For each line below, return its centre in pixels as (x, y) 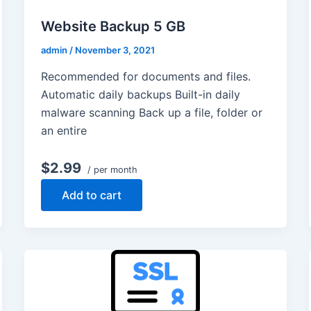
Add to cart (91, 195)
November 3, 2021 (115, 50)
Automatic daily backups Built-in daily (140, 94)
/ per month (111, 169)
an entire (64, 130)
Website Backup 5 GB (113, 26)
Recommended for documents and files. (145, 76)
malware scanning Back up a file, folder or (151, 112)
